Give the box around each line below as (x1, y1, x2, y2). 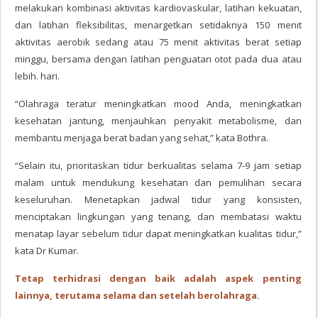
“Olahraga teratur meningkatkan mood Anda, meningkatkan (15, 97, 302, 110)
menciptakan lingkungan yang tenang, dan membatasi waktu (15, 210, 302, 223)
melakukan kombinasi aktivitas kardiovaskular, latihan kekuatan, (15, 1, 302, 14)
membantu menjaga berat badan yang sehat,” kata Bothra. (15, 131, 268, 144)
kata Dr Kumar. (15, 244, 79, 257)
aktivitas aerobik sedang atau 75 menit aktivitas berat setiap (15, 35, 302, 48)
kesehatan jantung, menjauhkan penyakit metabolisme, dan (15, 114, 302, 127)
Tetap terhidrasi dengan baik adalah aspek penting (15, 272, 302, 285)
